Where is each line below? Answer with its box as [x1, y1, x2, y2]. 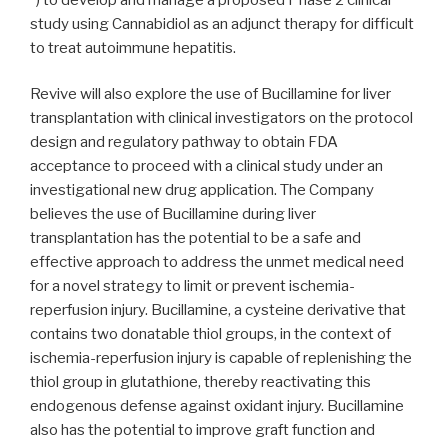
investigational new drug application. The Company [30, 181, 374, 200]
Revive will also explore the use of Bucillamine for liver [30, 85, 391, 104]
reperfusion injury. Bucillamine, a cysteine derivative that [30, 301, 406, 320]
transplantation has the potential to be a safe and [30, 229, 361, 248]
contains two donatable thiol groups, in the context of [30, 325, 391, 344]
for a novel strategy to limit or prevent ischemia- [30, 277, 355, 296]
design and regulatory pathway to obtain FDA [30, 133, 338, 152]
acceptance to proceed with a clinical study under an [30, 157, 383, 176]
